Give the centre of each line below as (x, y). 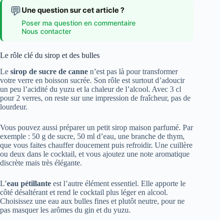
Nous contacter (46, 31)
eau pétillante (29, 184)
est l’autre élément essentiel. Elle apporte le (118, 184)
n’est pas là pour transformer (133, 72)
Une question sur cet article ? (73, 10)
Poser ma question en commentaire (79, 23)
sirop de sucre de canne (49, 72)
